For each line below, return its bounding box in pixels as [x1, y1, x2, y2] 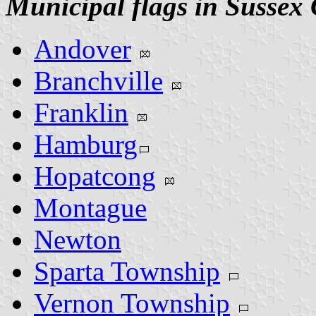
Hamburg [34, 128, 138, 159]
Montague [34, 192, 147, 223]
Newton [34, 224, 121, 255]
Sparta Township [34, 255, 220, 286]
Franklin [34, 97, 128, 128]
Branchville [34, 65, 163, 96]
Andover [34, 33, 131, 64]
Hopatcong [34, 160, 156, 191]
